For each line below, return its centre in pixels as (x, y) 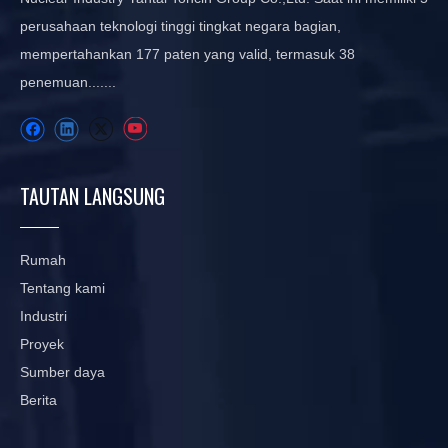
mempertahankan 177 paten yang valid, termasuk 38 (187, 53)
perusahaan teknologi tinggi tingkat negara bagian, (180, 25)
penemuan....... (68, 81)
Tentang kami (62, 288)
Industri (43, 316)
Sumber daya (62, 372)
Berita (38, 400)
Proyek (42, 344)
